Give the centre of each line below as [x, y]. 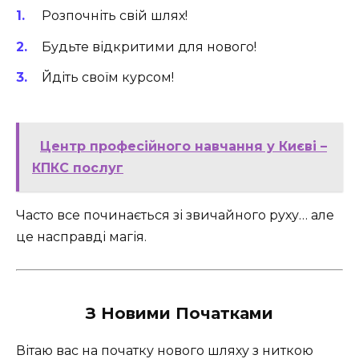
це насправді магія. [81, 236]
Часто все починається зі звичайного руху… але [175, 215]
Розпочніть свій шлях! [115, 16]
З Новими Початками [179, 314]
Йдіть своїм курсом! [108, 77]
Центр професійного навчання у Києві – [184, 146]
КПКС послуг [78, 167]
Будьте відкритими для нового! [149, 46]
